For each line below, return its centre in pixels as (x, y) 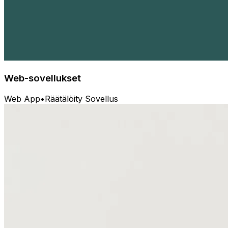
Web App (22, 98)
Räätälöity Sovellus (81, 98)
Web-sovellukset (42, 78)
